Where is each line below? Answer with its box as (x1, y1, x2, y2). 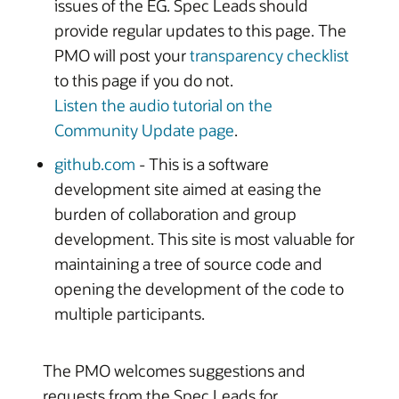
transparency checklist (189, 45, 349, 66)
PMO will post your (53, 45, 190, 66)
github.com (53, 153, 135, 175)
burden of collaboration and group (53, 203, 297, 224)
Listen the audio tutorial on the (53, 94, 273, 116)
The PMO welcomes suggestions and (43, 359, 305, 381)
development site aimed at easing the (53, 178, 322, 199)
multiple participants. (53, 303, 205, 324)
